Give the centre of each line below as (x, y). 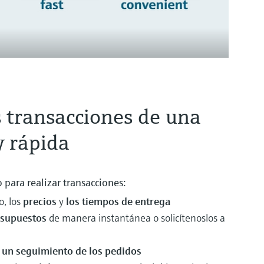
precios (41, 201)
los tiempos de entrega (118, 201)
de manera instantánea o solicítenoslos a (137, 217)
